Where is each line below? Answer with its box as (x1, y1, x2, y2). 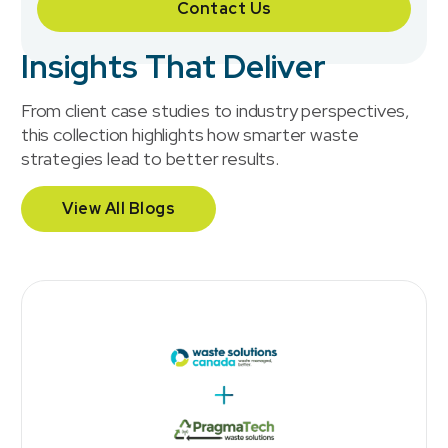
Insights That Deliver (21, 45, 326, 89)
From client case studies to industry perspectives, (21, 99, 411, 123)
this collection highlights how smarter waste (21, 123, 360, 147)
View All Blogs (62, 198, 175, 220)
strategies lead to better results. (21, 147, 279, 171)
